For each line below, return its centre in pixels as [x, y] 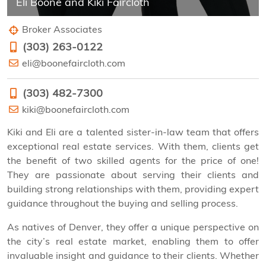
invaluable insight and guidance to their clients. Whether [133, 256]
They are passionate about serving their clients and [133, 175]
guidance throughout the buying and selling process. [123, 203]
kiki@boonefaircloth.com [76, 110]
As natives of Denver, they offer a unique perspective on [133, 227]
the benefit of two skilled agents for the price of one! [133, 161]
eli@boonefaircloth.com [74, 63]
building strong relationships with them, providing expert [133, 189]
